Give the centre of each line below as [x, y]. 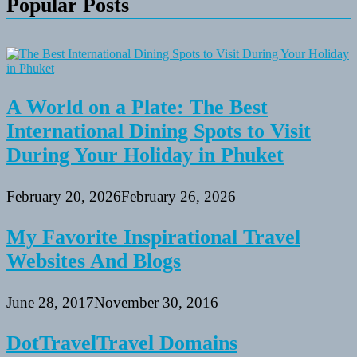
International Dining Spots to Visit [159, 131]
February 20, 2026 [64, 196]
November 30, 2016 [156, 302]
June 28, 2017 [50, 302]
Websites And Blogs [94, 261]
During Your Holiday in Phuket [145, 155]
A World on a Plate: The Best [137, 108]
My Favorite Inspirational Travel [153, 237]
